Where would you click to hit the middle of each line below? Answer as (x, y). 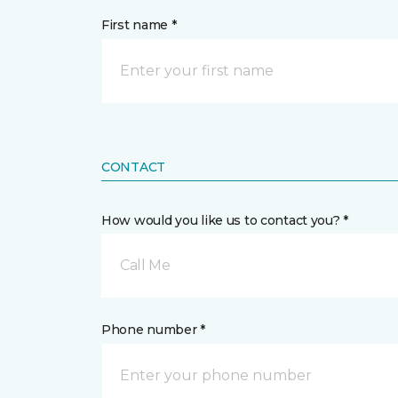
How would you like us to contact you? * (225, 220)
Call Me (145, 265)
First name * (139, 25)
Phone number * (154, 330)
